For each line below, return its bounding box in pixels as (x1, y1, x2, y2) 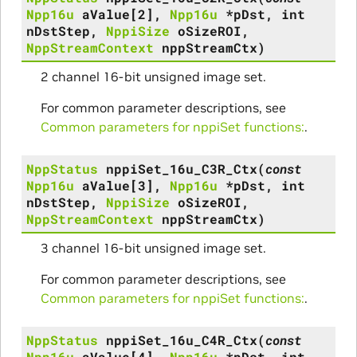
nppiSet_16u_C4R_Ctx (105, 331, 257, 348)
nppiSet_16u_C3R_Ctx (105, 159, 257, 177)
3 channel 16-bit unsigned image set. (40, 239, 266, 256)
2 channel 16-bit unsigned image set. (40, 68, 266, 84)
